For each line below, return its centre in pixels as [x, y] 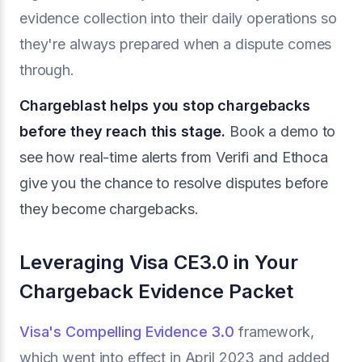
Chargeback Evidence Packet [156, 291]
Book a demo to [281, 131]
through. [47, 70]
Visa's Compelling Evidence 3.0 [127, 332]
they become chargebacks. [109, 209]
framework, [274, 332]
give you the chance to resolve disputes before [174, 183]
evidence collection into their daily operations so [178, 18]
